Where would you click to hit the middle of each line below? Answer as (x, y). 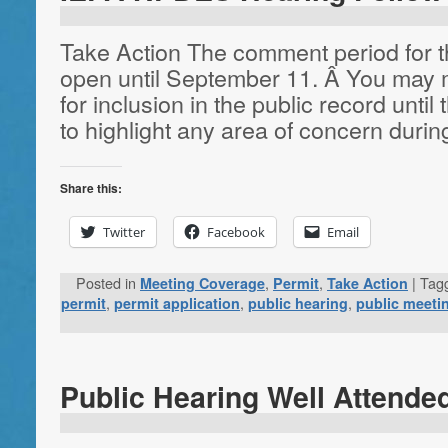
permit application (177, 303)
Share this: (91, 188)
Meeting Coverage (202, 283)
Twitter (124, 232)
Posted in (106, 283)
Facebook (236, 232)
